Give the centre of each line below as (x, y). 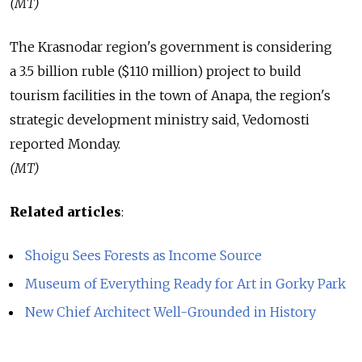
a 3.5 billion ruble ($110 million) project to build (156, 72)
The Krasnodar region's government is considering (171, 47)
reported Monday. (65, 144)
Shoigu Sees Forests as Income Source (144, 256)
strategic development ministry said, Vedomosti (160, 120)
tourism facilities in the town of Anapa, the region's (170, 96)
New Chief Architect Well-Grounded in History (171, 312)
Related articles (65, 212)
